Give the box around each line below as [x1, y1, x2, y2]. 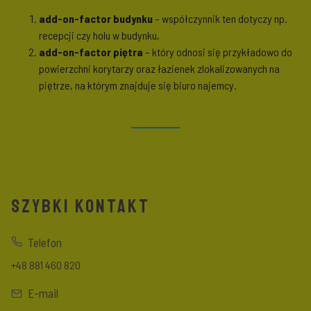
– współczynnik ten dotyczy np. [153, 12, 287, 26]
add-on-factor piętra [39, 45, 143, 59]
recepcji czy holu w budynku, [39, 28, 160, 42]
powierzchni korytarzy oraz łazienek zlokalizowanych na [39, 62, 280, 76]
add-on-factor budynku [39, 12, 153, 26]
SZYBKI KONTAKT [11, 194, 150, 219]
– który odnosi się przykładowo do [143, 45, 292, 59]
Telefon [28, 235, 62, 250]
